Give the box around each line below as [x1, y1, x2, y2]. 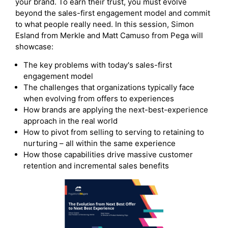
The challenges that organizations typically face [23, 82, 195, 93]
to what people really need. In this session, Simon [15, 19, 194, 30]
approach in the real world [23, 116, 118, 126]
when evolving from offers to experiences [23, 94, 175, 104]
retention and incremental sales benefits [23, 161, 169, 171]
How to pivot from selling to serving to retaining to [23, 127, 205, 137]
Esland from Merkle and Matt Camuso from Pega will [15, 31, 203, 41]
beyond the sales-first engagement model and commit [15, 8, 210, 18]
